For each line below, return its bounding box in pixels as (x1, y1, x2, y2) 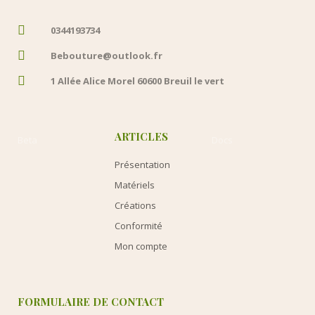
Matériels (114, 178, 155, 191)
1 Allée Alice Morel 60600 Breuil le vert (50, 74, 224, 87)
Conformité (114, 219, 162, 232)
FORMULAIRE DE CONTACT (18, 294, 164, 309)
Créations (114, 198, 156, 212)
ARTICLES (114, 129, 168, 143)
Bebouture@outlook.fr (50, 49, 162, 62)
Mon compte (114, 239, 167, 252)
